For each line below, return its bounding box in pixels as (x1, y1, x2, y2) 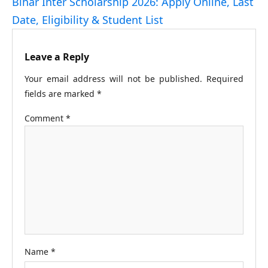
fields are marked (25, 88, 97, 100)
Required (206, 73, 243, 85)
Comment (25, 112, 66, 124)
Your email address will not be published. (25, 73, 202, 85)
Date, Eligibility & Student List (12, 13, 163, 28)
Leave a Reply (25, 50, 89, 64)
